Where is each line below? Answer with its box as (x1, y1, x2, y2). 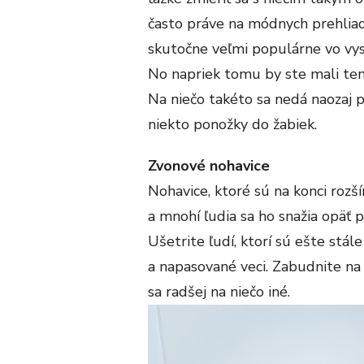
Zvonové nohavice (148, 155, 270, 175)
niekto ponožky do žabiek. (148, 114, 317, 134)
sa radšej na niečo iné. (148, 281, 290, 301)
